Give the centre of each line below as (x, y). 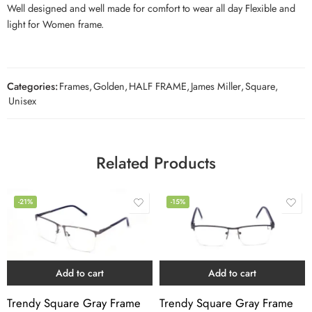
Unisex (22, 100)
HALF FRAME (158, 86)
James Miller (216, 86)
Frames (74, 86)
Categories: (32, 86)
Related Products (156, 163)
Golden (109, 86)
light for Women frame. (55, 24)
